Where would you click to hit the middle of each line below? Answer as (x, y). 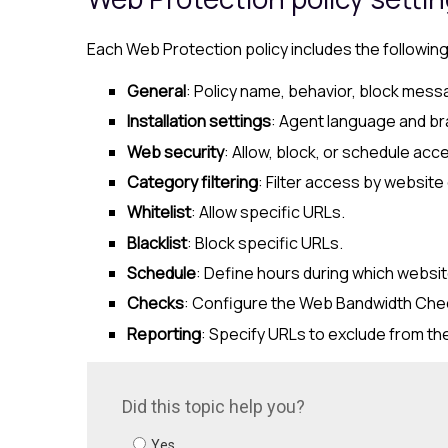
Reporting (164, 333)
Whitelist (159, 212)
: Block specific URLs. (265, 242)
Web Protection (184, 48)
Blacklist (157, 242)
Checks (155, 303)
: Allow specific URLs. (268, 212)
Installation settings (199, 121)
